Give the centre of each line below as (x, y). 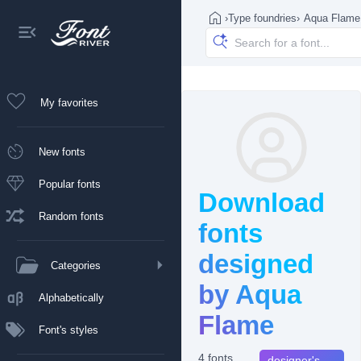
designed (256, 264)
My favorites (69, 102)
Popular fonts (70, 184)
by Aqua (250, 295)
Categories (76, 265)
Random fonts (71, 216)
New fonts (62, 151)
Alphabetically (71, 297)
